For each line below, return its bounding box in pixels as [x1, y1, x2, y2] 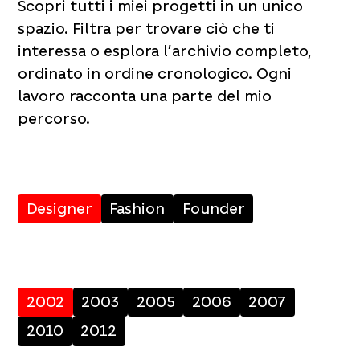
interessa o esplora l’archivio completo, [18, 41, 313, 60]
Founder [182, 198, 245, 218]
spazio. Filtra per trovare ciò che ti [18, 18, 276, 38]
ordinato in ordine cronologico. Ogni [18, 63, 292, 83]
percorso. [18, 108, 91, 128]
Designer [27, 198, 93, 218]
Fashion [109, 198, 166, 218]
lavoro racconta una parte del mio [18, 86, 272, 105]
